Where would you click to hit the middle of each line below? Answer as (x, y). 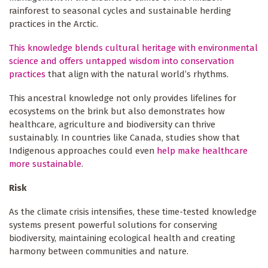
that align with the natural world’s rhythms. (137, 74)
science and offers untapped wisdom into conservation (121, 61)
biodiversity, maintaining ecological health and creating (122, 238)
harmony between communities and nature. (99, 252)
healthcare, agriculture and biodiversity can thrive (112, 125)
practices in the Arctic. (54, 24)
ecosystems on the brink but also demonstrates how (117, 112)
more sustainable (45, 164)
